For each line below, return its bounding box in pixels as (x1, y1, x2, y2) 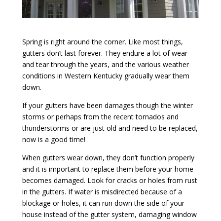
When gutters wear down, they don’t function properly (22, 152, 194, 162)
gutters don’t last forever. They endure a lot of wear (22, 48, 187, 58)
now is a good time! (22, 134, 85, 144)
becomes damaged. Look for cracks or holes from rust (22, 175, 197, 185)
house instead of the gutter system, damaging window (22, 209, 197, 219)
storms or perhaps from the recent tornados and (22, 111, 179, 121)
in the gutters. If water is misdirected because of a (22, 186, 182, 196)
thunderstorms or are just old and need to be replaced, (22, 123, 198, 133)
